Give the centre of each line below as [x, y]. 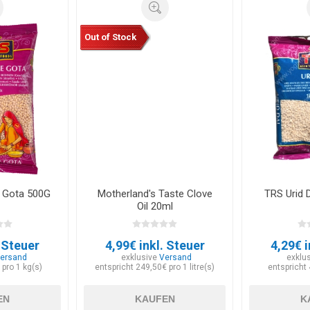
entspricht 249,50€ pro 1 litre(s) [155, 267]
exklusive [140, 257]
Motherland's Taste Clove [155, 193]
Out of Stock [110, 37]
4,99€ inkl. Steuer [155, 245]
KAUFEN [155, 299]
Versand [176, 257]
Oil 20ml [155, 206]
